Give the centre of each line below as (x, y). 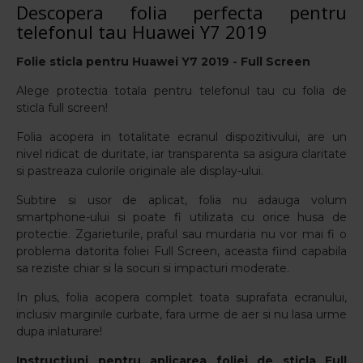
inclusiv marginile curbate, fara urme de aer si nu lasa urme (181, 314)
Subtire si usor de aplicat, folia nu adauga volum (181, 200)
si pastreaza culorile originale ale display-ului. (140, 171)
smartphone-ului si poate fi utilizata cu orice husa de (181, 217)
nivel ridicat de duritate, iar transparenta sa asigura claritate (181, 154)
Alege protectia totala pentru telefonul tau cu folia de (181, 91)
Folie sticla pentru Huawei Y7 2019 (123, 62)
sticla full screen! (62, 108)
